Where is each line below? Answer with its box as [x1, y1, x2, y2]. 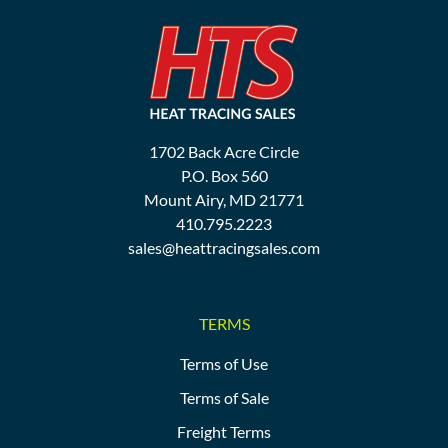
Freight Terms [177, 421, 271, 441]
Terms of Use [180, 353, 268, 373]
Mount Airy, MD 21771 [144, 190, 304, 210]
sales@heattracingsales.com [128, 238, 320, 258]
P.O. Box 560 [180, 166, 268, 186]
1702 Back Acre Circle [149, 142, 299, 162]
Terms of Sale [179, 387, 269, 407]
